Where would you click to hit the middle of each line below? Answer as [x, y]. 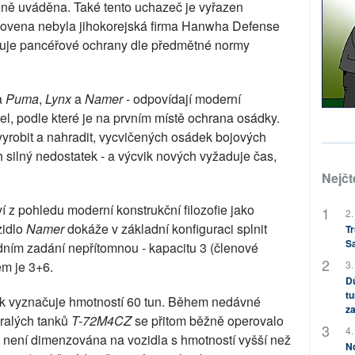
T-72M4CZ [101, 321]
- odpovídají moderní [182, 99]
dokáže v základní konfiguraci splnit [166, 229]
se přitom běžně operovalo [208, 321]
